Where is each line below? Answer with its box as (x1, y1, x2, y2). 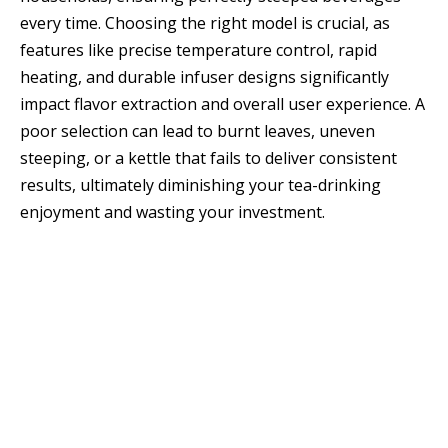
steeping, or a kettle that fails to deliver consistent (20, 147, 397, 170)
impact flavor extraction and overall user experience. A (20, 93, 425, 116)
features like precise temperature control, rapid (20, 39, 377, 62)
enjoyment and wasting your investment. (20, 201, 325, 224)
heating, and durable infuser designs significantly (20, 66, 389, 89)
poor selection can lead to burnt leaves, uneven (20, 120, 375, 143)
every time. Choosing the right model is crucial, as (20, 12, 390, 35)
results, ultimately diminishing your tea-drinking (20, 174, 381, 197)
